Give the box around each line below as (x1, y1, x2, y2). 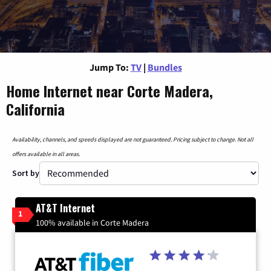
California (6, 97, 65, 120)
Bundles (147, 60, 182, 73)
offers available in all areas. (12, 149, 80, 158)
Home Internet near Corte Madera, (6, 79, 213, 102)
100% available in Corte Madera (36, 217, 149, 228)
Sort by (12, 167, 39, 178)
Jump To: (89, 60, 129, 73)
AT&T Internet (36, 200, 95, 215)
